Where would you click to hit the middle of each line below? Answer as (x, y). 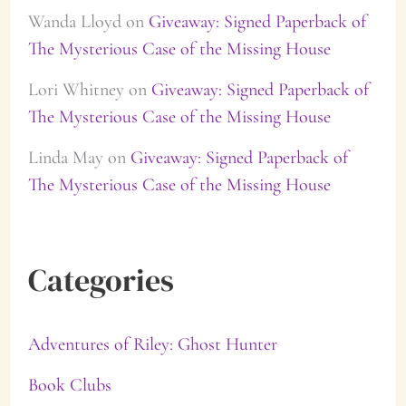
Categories (101, 280)
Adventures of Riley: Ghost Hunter (152, 343)
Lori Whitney (76, 90)
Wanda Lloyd (74, 22)
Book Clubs (69, 384)
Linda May (65, 158)
